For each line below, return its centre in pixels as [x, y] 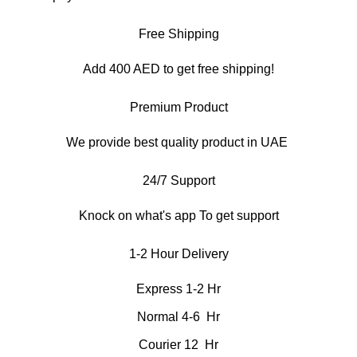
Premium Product [178, 107]
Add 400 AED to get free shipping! [178, 69]
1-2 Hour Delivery [178, 253]
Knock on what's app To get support [178, 215]
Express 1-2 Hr [178, 288]
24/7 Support [178, 180]
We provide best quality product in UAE [178, 142]
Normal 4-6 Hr [178, 316]
